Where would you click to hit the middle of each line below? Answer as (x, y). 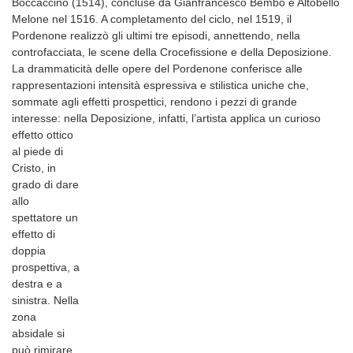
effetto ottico (43, 135)
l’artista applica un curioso (256, 119)
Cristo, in (34, 168)
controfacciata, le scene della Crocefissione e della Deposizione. (172, 52)
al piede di (37, 152)
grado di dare (45, 185)
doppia (29, 251)
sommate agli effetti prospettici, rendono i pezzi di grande (154, 102)
